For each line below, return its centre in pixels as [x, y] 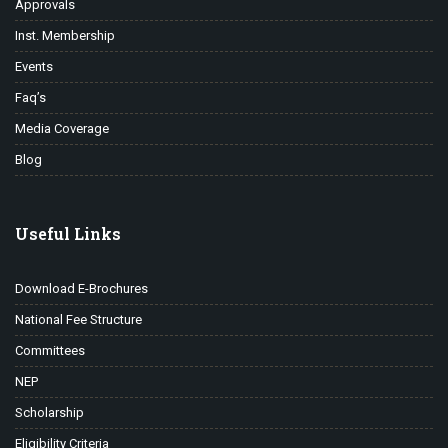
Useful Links [68, 234]
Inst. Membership [65, 36]
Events [34, 67]
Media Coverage [62, 129]
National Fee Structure [78, 320]
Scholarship [49, 413]
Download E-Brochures [81, 289]
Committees [50, 351]
